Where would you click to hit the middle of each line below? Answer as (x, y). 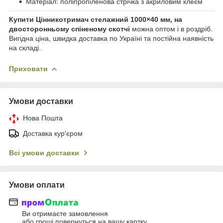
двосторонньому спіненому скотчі (69, 29)
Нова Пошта (43, 118)
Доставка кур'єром (53, 133)
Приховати (28, 68)
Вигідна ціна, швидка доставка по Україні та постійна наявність (111, 38)
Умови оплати (37, 185)
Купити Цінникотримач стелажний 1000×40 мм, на (96, 19)
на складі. (25, 48)
